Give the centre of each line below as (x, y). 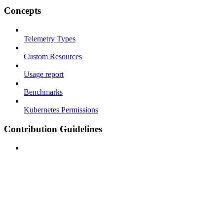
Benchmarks (43, 92)
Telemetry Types (50, 39)
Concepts (22, 11)
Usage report (44, 74)
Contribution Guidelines (53, 129)
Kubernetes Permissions (61, 110)
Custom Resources (53, 56)
